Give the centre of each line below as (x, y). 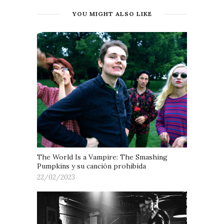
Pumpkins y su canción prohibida (91, 166)
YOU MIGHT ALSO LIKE (112, 13)
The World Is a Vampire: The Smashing (102, 157)
